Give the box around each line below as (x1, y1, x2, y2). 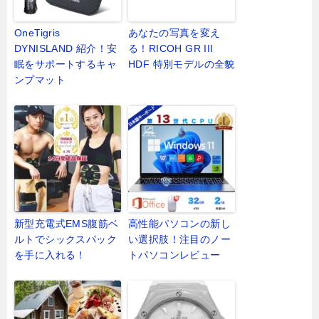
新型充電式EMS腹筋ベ (14, 218, 119, 230)
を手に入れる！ (14, 249, 86, 261)
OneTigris (14, 27, 61, 39)
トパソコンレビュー (128, 249, 221, 261)
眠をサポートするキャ (14, 58, 117, 70)
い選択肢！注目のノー (128, 234, 231, 246)
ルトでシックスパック (14, 234, 117, 246)
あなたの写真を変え (128, 27, 221, 39)
